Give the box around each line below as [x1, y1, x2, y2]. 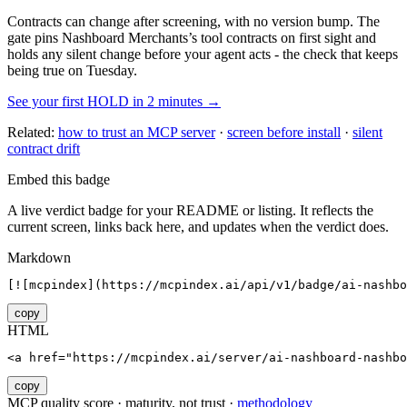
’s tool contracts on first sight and [188, 29, 376, 45]
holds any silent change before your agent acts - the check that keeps [7, 45, 398, 62]
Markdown [7, 249, 71, 265]
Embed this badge [7, 171, 110, 187]
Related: [7, 124, 55, 140]
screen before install [227, 124, 341, 140]
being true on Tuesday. [7, 62, 137, 78]
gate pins [7, 29, 58, 45]
